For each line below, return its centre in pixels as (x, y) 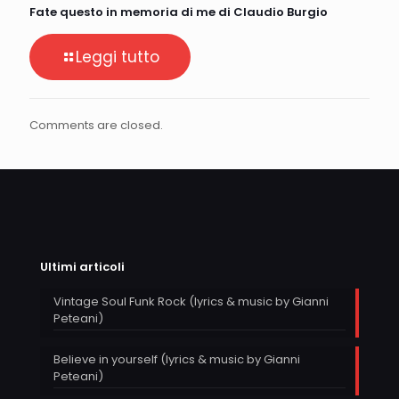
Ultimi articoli (82, 266)
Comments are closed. (96, 125)
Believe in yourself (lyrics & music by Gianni (177, 359)
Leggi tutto (118, 57)
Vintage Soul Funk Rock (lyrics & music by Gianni (191, 301)
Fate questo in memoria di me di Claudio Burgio (179, 12)
